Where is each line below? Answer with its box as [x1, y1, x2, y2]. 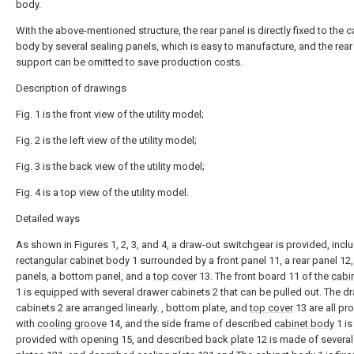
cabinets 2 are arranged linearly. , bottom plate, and [16, 302, 250, 314]
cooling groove [37, 318, 107, 330]
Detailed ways [16, 213, 80, 224]
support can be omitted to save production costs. [16, 56, 243, 68]
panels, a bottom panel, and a [16, 270, 153, 282]
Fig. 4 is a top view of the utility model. [16, 186, 189, 198]
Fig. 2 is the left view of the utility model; [16, 134, 197, 146]
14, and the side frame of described [107, 318, 274, 330]
